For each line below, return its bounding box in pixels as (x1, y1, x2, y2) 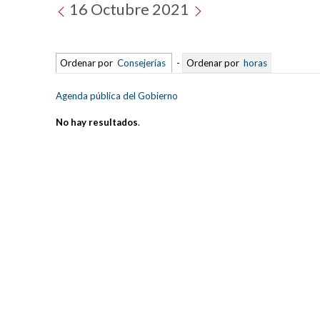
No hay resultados (56, 116, 139, 128)
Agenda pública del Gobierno (56, 89, 179, 101)
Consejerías (115, 56, 169, 69)
